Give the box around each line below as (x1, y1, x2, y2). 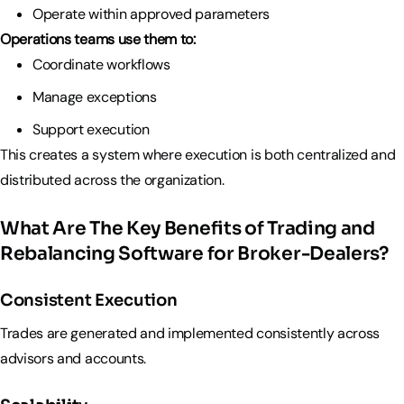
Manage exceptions (32, 87, 157, 106)
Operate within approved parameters (32, 4, 273, 23)
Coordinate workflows (32, 54, 170, 74)
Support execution (32, 119, 153, 139)
